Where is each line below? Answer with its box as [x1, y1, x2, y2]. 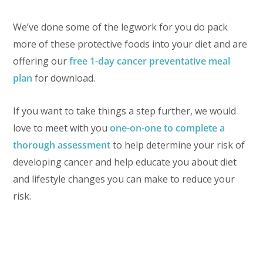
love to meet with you [13, 122, 110, 135]
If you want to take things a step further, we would [13, 104, 237, 118]
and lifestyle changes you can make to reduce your [13, 173, 235, 186]
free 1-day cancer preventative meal [69, 55, 231, 68]
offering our [13, 55, 70, 68]
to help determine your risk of [110, 139, 245, 152]
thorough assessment [13, 139, 111, 152]
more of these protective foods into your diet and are [13, 38, 248, 51]
